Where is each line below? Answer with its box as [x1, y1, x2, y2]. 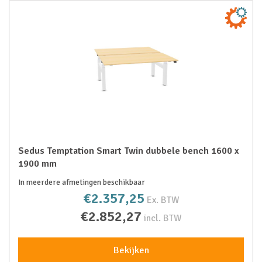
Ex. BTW [146, 194, 180, 206]
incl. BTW [144, 212, 182, 224]
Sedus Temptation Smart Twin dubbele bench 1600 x [18, 145, 239, 157]
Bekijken [113, 244, 149, 256]
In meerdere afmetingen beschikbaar [18, 177, 145, 187]
